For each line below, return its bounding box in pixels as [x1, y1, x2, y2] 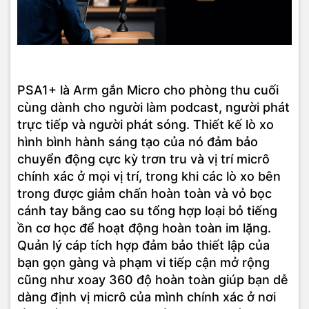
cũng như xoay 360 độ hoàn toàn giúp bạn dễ [17, 272, 288, 288]
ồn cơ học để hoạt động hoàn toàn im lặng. [17, 221, 271, 236]
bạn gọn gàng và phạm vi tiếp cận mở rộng [17, 255, 270, 270]
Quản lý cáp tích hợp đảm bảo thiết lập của [17, 238, 270, 253]
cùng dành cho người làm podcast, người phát [17, 100, 290, 115]
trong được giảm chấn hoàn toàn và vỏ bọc [17, 186, 272, 201]
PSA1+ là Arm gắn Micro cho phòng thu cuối [17, 83, 279, 98]
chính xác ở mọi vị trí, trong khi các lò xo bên [17, 169, 281, 184]
